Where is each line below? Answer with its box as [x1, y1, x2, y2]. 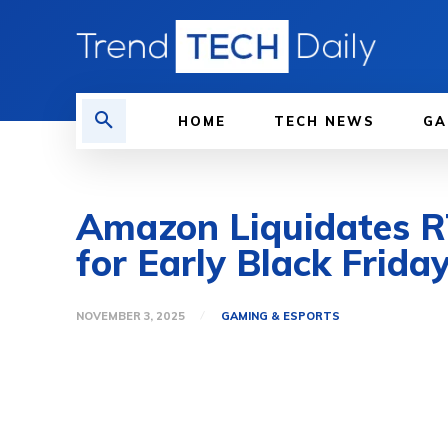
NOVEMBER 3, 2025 [76, 309, 185, 324]
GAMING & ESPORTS [220, 309, 340, 324]
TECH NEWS [274, 113, 375, 129]
